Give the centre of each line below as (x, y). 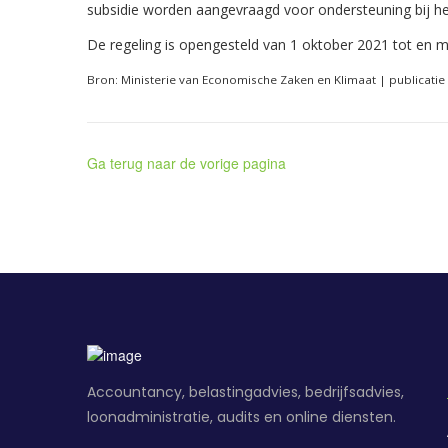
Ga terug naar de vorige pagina (186, 163)
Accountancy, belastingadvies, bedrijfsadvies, (245, 392)
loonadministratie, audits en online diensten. (241, 417)
